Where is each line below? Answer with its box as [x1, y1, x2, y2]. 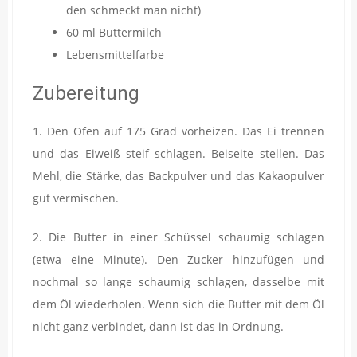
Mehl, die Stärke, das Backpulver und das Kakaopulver [33, 167, 324, 183]
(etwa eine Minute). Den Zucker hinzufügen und [33, 251, 324, 267]
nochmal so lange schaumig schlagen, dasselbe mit [33, 273, 324, 289]
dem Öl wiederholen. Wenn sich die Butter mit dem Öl [33, 296, 324, 312]
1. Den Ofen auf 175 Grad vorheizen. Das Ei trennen [33, 123, 324, 139]
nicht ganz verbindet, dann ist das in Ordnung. [33, 318, 284, 334]
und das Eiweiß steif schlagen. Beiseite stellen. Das [33, 145, 324, 161]
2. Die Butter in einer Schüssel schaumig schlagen [33, 229, 324, 245]
